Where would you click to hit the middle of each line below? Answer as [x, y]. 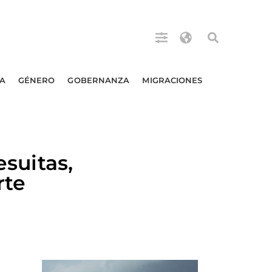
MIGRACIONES [172, 80]
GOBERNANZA [99, 80]
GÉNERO [36, 80]
